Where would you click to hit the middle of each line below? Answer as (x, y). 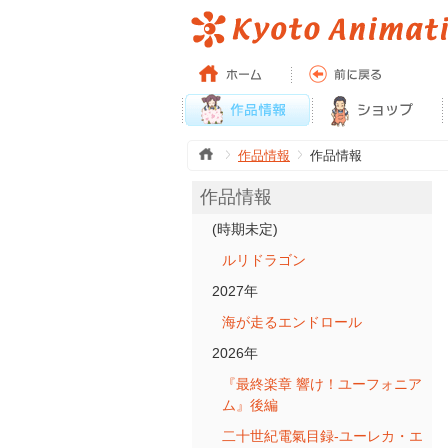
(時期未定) (245, 229)
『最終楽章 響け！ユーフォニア (322, 384)
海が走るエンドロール (292, 322)
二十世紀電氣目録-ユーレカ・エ (322, 436)
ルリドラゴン (264, 260)
